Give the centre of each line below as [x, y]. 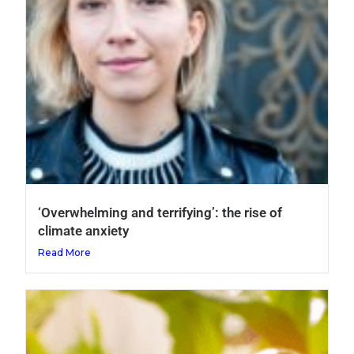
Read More [65, 252]
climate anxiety [84, 230]
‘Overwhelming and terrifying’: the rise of [160, 212]
